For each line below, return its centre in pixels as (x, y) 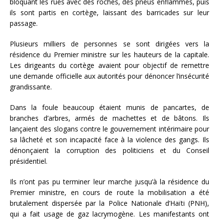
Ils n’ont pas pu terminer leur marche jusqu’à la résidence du (109, 181)
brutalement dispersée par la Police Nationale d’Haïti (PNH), (109, 203)
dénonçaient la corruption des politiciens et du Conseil (109, 150)
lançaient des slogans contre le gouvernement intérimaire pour (109, 129)
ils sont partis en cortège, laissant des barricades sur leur (109, 12)
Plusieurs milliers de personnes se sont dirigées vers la (109, 44)
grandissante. (31, 87)
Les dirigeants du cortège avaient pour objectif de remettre (109, 65)
